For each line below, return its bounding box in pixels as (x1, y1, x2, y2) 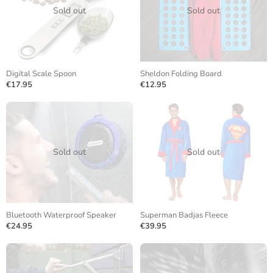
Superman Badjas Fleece (140, 210, 228, 221)
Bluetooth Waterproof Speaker (6, 210, 116, 221)
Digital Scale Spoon (6, 68, 76, 79)
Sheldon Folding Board (140, 68, 222, 79)
